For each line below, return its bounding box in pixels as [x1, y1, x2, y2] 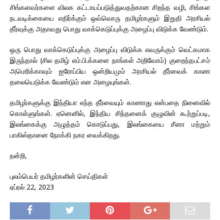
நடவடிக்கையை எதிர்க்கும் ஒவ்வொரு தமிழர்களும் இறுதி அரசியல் [10, 13, 210, 23]
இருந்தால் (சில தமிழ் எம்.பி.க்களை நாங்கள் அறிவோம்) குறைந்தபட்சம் [10, 55, 210, 65]
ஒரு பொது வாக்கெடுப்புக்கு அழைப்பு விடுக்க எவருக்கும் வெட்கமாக [10, 44, 210, 54]
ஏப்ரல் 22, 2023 [10, 182, 54, 192]
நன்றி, [10, 150, 27, 160]
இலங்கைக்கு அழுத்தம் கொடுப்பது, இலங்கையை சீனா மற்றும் [10, 119, 210, 129]
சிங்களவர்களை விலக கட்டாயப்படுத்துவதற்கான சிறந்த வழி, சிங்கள [10, 2, 210, 12]
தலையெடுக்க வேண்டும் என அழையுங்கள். [10, 77, 131, 86]
